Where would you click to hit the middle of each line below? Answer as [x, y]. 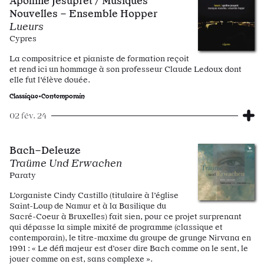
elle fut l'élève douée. [50, 80]
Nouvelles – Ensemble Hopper [84, 13]
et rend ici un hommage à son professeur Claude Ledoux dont [126, 69]
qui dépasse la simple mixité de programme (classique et [116, 227]
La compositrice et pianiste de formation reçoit [99, 58]
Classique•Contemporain [47, 95]
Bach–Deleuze [45, 150]
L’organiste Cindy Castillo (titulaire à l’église [94, 195]
